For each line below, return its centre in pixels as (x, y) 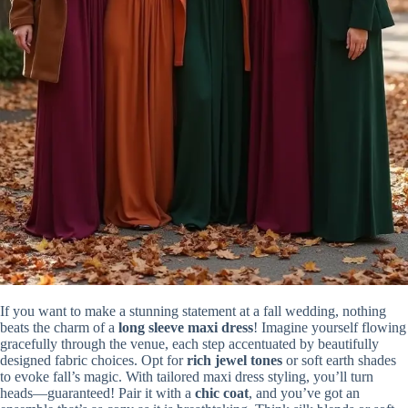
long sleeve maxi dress (186, 328)
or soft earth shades (339, 361)
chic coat (222, 393)
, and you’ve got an (304, 393)
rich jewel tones (235, 361)
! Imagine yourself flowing (330, 328)
